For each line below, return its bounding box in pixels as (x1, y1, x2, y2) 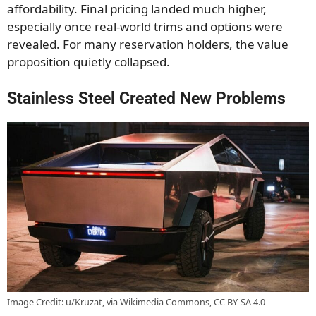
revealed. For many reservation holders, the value (7, 36, 288, 53)
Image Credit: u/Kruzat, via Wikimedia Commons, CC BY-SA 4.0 (7, 295, 265, 308)
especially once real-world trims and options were (7, 18, 283, 35)
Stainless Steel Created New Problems (7, 88, 286, 108)
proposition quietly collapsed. (7, 54, 170, 71)
